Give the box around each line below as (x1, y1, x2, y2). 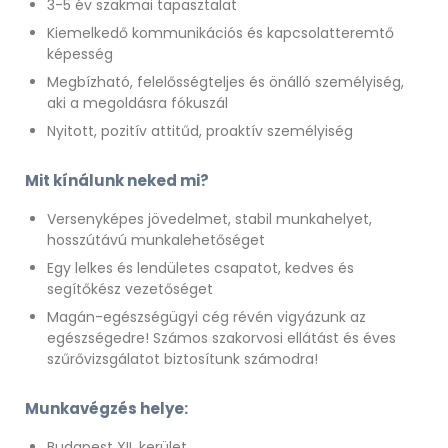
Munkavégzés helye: (25, 398, 188, 420)
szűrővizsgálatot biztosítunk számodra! (47, 349, 318, 370)
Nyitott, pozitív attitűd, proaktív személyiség (47, 121, 353, 142)
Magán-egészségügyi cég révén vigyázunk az (47, 307, 366, 328)
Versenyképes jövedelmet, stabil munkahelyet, (47, 209, 372, 230)
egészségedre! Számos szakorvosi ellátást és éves (47, 328, 396, 349)
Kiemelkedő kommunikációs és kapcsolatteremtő (47, 23, 394, 44)
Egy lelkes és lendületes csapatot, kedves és (47, 258, 354, 279)
